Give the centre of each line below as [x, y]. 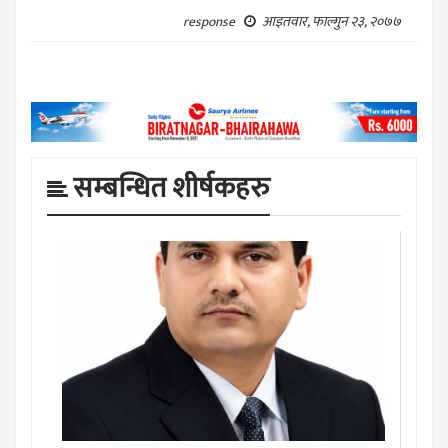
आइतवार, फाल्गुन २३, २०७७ [334, 21]
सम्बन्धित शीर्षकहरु [171, 189]
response [213, 21]
